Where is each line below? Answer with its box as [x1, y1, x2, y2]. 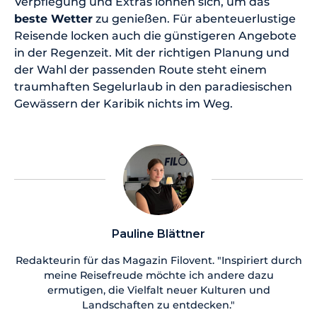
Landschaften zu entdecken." [82, 299, 235, 312]
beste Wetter [14, 12, 93, 26]
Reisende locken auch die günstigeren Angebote [14, 29, 296, 43]
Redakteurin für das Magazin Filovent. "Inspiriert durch [15, 254, 302, 267]
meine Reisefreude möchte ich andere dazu [43, 269, 274, 282]
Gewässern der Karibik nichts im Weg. [14, 97, 233, 111]
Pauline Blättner [112, 227, 205, 241]
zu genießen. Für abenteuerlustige [93, 12, 296, 26]
